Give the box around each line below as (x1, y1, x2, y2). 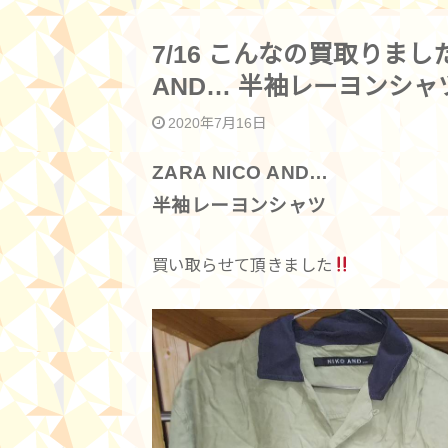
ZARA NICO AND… (152, 162, 329, 184)
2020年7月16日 (168, 115, 267, 132)
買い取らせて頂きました (152, 256, 333, 275)
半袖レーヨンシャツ (152, 195, 327, 217)
